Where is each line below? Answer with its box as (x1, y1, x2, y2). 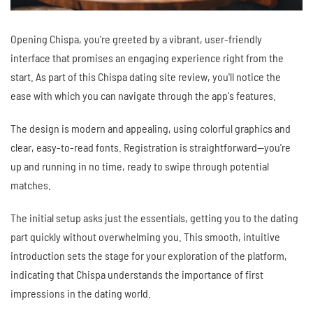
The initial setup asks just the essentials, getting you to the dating (10, 210, 298, 224)
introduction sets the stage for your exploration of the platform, (10, 248, 287, 262)
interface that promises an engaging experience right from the (10, 50, 284, 64)
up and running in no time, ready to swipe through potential (10, 159, 269, 173)
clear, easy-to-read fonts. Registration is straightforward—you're (10, 140, 291, 154)
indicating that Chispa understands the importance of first (10, 267, 263, 281)
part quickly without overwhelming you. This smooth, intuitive (10, 229, 280, 243)
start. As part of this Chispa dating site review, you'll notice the (10, 69, 281, 83)
